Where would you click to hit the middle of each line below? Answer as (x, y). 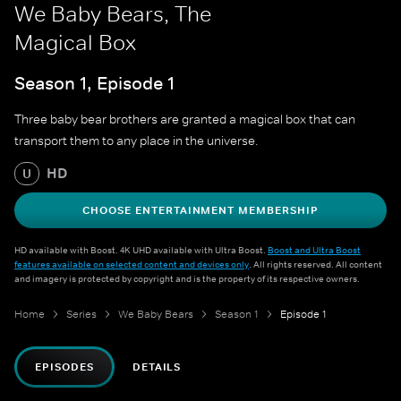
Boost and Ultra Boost (314, 250)
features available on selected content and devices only (132, 264)
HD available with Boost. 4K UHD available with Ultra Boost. (141, 250)
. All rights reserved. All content (316, 264)
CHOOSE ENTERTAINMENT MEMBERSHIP (200, 211)
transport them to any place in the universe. (137, 141)
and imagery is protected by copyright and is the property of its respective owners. (187, 279)
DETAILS (157, 367)
